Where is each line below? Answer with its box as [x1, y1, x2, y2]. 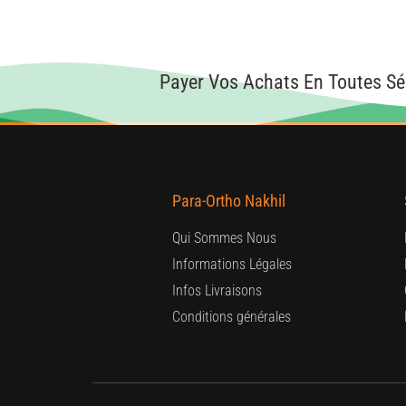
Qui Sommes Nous [172, 228, 276, 246]
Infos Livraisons [172, 281, 262, 299]
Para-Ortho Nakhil [172, 190, 285, 210]
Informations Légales [172, 255, 292, 273]
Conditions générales [172, 307, 291, 325]
